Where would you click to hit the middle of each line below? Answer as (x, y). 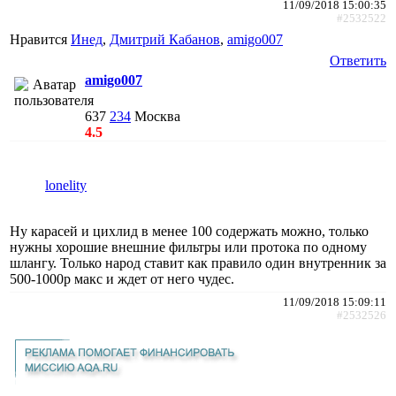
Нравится (40, 39)
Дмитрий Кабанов (165, 39)
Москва (157, 116)
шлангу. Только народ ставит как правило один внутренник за (198, 263)
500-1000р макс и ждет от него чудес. (122, 278)
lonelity (66, 185)
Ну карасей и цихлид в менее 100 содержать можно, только (189, 231)
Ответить (358, 60)
